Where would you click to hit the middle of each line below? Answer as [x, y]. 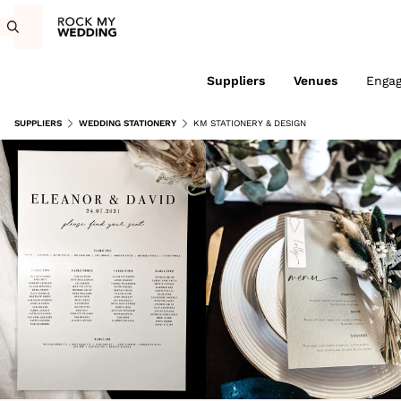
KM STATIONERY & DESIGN [250, 123]
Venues [315, 81]
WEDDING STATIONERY [128, 123]
